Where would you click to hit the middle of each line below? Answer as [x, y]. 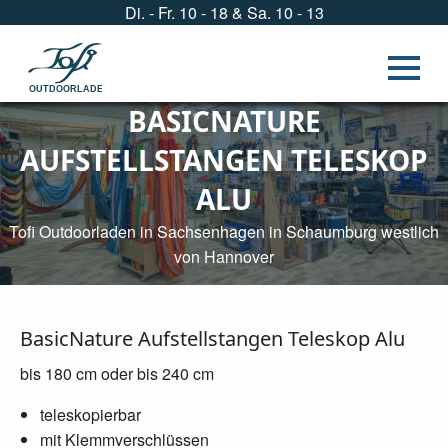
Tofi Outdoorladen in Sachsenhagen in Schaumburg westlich [224, 231]
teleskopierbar [90, 414]
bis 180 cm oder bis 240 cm [117, 373]
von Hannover [224, 256]
